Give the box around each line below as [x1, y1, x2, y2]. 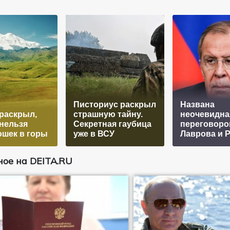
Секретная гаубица [73, 119, 151, 128]
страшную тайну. [73, 109, 143, 119]
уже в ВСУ [73, 129, 114, 138]
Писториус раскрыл [73, 100, 156, 109]
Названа [180, 100, 215, 109]
